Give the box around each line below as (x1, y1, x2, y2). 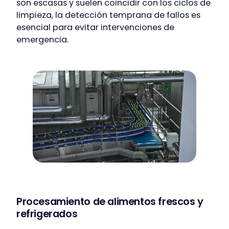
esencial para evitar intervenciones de (16, 21, 174, 34)
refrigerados (16, 207, 78, 221)
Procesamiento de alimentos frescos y (16, 194, 203, 209)
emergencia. (16, 34, 68, 46)
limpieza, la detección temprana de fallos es (16, 9, 200, 21)
